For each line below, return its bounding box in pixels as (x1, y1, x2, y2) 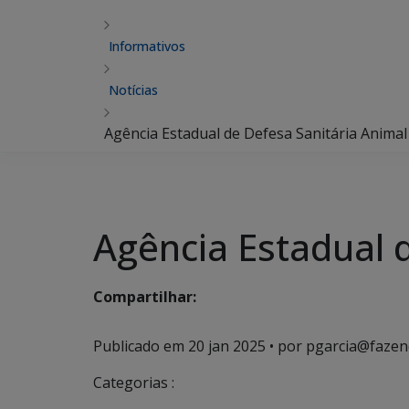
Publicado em (93, 336, 188, 356)
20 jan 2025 (188, 336, 266, 356)
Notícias (109, 81, 158, 99)
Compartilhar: (93, 287, 196, 308)
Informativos (109, 37, 185, 55)
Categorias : (93, 372, 174, 393)
